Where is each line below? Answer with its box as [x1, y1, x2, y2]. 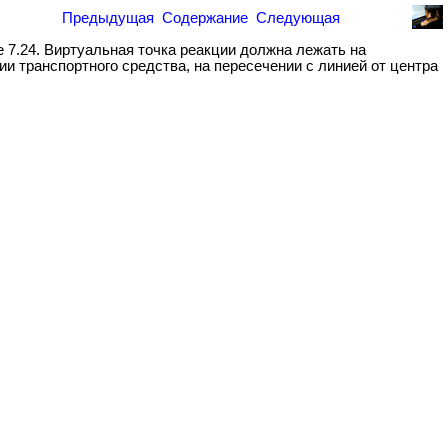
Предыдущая [62, 10, 154, 26]
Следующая [256, 10, 340, 26]
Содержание [162, 10, 248, 26]
